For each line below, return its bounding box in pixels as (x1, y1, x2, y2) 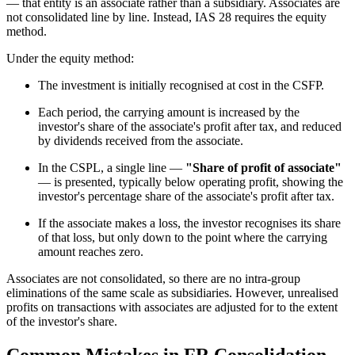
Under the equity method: (6, 52, 134, 66)
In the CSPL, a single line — (38, 161, 185, 175)
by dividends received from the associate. (38, 134, 243, 148)
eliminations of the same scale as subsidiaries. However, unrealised (6, 286, 338, 300)
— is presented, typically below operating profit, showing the (38, 175, 343, 189)
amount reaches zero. (38, 245, 143, 259)
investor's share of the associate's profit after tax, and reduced (38, 120, 342, 134)
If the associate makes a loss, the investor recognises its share (38, 216, 341, 231)
